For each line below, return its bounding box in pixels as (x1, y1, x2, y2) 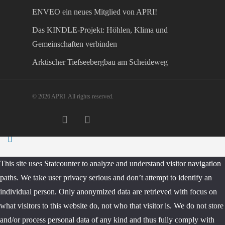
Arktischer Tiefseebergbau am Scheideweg (32, 58, 168, 67)
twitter (32, 116, 47, 124)
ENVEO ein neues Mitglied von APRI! (32, 8, 157, 17)
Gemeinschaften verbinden (32, 40, 117, 49)
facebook (54, 116, 76, 124)
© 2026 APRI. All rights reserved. (32, 93, 114, 100)
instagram (77, 116, 100, 124)
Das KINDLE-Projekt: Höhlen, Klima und (32, 26, 168, 35)
